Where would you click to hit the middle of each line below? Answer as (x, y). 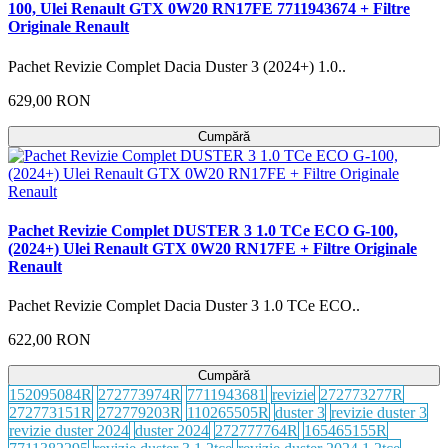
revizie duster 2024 (69, 431)
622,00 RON (49, 340)
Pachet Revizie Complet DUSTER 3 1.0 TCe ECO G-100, (203, 230)
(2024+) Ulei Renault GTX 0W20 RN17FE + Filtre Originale (212, 248)
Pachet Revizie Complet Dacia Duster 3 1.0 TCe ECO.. (184, 306)
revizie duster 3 (379, 413)
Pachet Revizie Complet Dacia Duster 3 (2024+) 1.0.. (177, 66)
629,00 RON (49, 100)
